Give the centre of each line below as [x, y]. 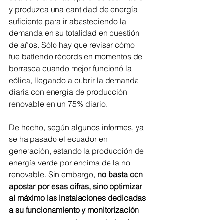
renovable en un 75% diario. [58, 104]
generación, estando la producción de [77, 151]
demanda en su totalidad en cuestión [75, 33]
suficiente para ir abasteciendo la [69, 21]
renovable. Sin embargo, [52, 175]
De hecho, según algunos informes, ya [77, 127]
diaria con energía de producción [69, 92]
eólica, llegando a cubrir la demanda [75, 80]
